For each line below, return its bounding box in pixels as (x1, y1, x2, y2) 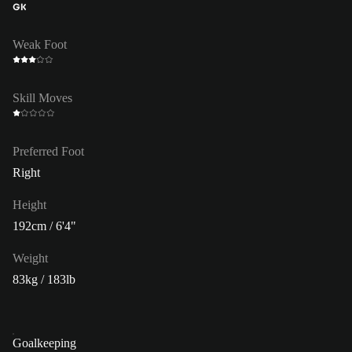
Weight (13, 251, 48, 265)
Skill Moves (13, 90, 72, 104)
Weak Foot (13, 37, 67, 51)
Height (13, 197, 46, 211)
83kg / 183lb (13, 272, 75, 286)
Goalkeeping (13, 335, 76, 350)
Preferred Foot (13, 144, 84, 158)
